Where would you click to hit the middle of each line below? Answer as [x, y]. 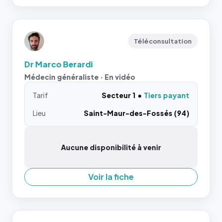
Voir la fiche [111, 176]
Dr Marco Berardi [58, 64]
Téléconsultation [163, 41]
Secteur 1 [118, 95]
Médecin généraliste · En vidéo [80, 77]
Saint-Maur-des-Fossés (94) [137, 113]
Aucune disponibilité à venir [111, 147]
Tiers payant [166, 95]
